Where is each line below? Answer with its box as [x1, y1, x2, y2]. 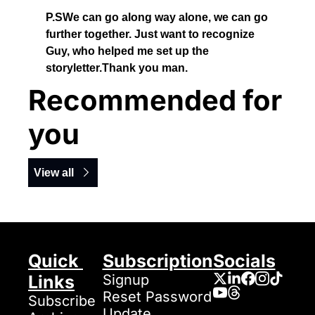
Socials [212, 250, 276, 271]
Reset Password [102, 288, 212, 305]
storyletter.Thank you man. [46, 61, 191, 74]
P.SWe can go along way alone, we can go [46, 11, 268, 23]
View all [34, 166, 74, 179]
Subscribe [28, 292, 96, 309]
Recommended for [28, 82, 282, 117]
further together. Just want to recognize [46, 27, 255, 40]
